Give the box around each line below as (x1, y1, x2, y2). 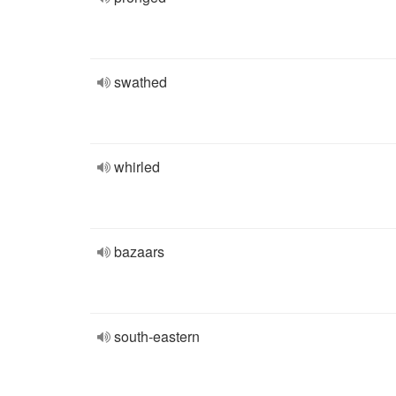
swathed (114, 72, 167, 92)
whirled (114, 156, 160, 177)
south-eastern (114, 326, 200, 346)
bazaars (114, 241, 164, 262)
